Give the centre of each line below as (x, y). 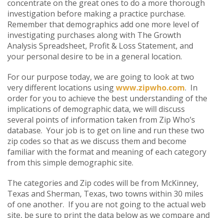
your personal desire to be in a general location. (95, 56)
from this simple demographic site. (70, 162)
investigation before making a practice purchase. (97, 13)
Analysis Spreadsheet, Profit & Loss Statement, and (100, 45)
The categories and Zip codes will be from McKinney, (103, 183)
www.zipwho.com (150, 87)
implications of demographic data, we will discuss (96, 109)
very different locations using (62, 87)
